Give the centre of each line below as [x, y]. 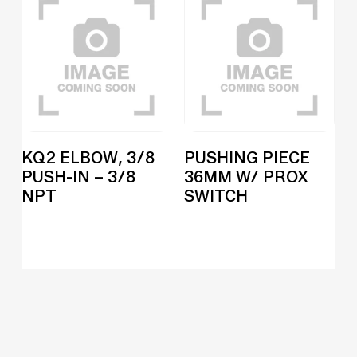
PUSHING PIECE [247, 158]
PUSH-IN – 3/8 [78, 177]
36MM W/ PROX [247, 177]
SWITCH [216, 196]
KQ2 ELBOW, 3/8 [88, 158]
